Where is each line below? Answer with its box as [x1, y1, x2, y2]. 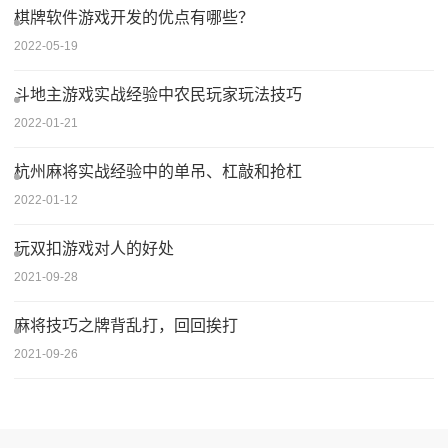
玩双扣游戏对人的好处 [14, 239, 174, 257]
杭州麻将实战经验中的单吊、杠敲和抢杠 [14, 162, 302, 180]
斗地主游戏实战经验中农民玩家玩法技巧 [14, 85, 302, 103]
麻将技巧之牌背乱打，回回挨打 [14, 316, 238, 334]
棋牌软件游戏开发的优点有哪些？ [14, 8, 254, 26]
